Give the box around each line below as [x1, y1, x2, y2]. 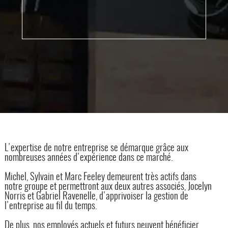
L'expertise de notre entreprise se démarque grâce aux [4, 143, 188, 153]
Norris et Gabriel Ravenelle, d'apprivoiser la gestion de [4, 191, 188, 202]
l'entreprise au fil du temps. [4, 201, 97, 211]
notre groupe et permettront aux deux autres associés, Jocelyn [4, 182, 212, 192]
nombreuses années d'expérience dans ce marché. [4, 153, 173, 163]
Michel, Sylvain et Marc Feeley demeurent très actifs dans [4, 172, 196, 182]
